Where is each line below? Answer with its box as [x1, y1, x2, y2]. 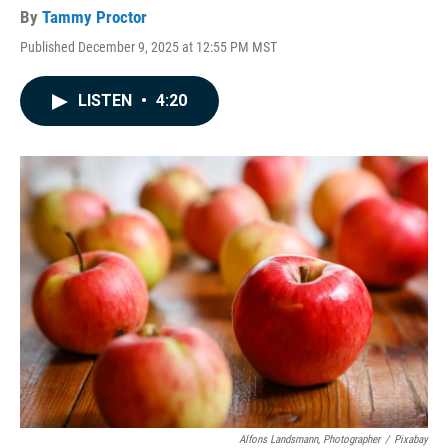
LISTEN [78, 91, 136, 110]
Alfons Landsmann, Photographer [239, 433, 380, 446]
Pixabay [394, 433, 428, 446]
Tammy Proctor [42, 7, 147, 27]
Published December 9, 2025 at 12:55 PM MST [20, 39, 277, 55]
